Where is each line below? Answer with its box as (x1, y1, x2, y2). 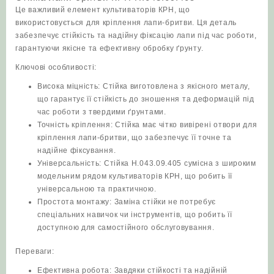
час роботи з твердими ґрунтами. (37, 108, 166, 117)
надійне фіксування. (37, 146, 116, 155)
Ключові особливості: (15, 63, 97, 72)
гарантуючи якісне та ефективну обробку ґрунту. (15, 44, 204, 53)
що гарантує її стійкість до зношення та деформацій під (37, 95, 254, 104)
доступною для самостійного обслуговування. (37, 223, 215, 232)
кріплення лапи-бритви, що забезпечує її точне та (37, 133, 232, 143)
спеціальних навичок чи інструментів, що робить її (37, 210, 232, 220)
